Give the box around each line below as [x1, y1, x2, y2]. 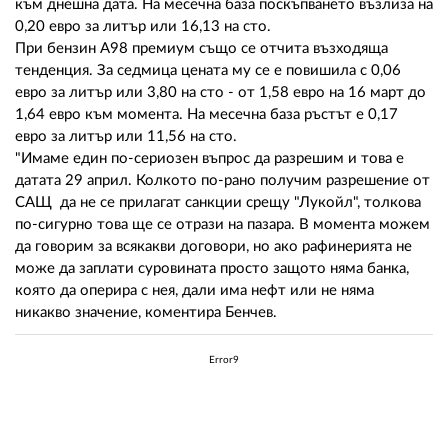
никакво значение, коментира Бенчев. [15, 305, 277, 321]
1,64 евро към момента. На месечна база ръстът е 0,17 [15, 107, 398, 123]
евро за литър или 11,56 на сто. [15, 129, 237, 145]
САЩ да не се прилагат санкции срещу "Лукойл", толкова [15, 195, 421, 211]
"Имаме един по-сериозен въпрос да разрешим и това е [15, 151, 404, 167]
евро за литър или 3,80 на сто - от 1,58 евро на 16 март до [15, 85, 426, 101]
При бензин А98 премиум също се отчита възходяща [15, 41, 388, 57]
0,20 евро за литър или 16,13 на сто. [15, 19, 271, 35]
